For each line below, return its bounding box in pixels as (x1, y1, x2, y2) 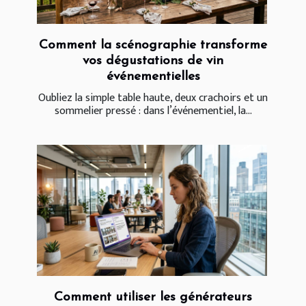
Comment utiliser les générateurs (54, 290, 252, 304)
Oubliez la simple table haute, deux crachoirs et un (38, 88, 268, 107)
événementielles (106, 70, 200, 83)
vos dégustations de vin (83, 54, 223, 68)
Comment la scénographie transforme (39, 38, 267, 52)
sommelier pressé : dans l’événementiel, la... (54, 101, 252, 120)
